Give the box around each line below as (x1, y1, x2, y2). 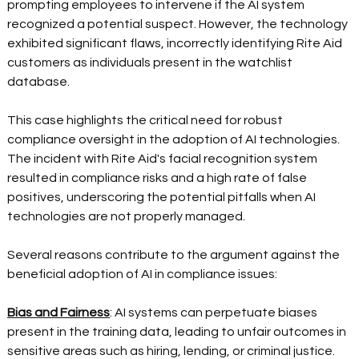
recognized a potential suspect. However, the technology (7, 18, 351, 31)
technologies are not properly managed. (7, 210, 251, 224)
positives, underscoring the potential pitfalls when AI (7, 191, 319, 204)
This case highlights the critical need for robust (7, 114, 286, 127)
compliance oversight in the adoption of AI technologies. (7, 133, 343, 147)
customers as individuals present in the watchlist (7, 56, 296, 70)
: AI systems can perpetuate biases (110, 306, 321, 320)
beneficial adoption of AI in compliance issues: (7, 268, 283, 281)
